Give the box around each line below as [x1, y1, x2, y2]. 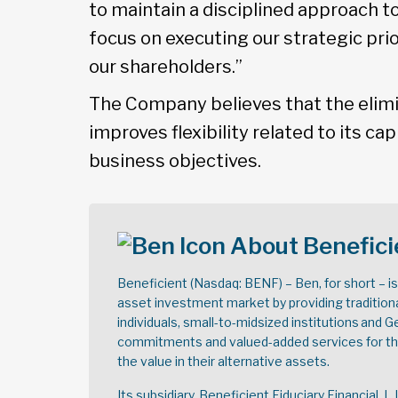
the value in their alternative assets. [117, 354, 330, 369]
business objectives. [89, 150, 261, 171]
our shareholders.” [89, 56, 243, 77]
